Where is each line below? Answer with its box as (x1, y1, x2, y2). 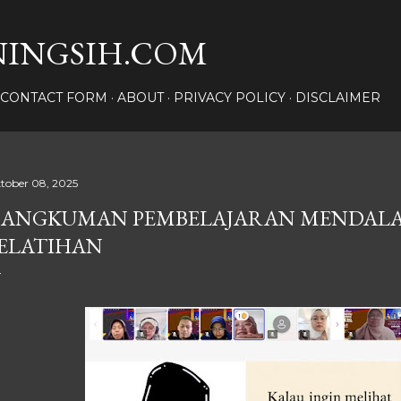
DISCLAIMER (295, 90, 380, 106)
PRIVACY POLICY (174, 90, 286, 106)
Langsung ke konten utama (104, 11, 297, 34)
